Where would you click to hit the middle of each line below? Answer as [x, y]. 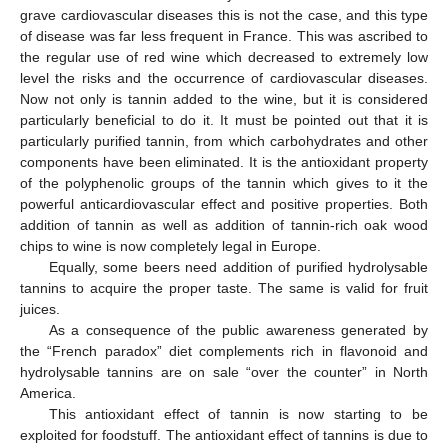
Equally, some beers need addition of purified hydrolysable [238, 266]
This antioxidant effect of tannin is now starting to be [238, 413]
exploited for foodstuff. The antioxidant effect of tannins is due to [224, 434]
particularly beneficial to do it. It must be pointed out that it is [224, 119]
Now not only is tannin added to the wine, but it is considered [224, 98]
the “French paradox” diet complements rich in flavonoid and [224, 350]
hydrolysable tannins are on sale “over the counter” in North [224, 371]
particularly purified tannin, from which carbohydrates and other [224, 140]
